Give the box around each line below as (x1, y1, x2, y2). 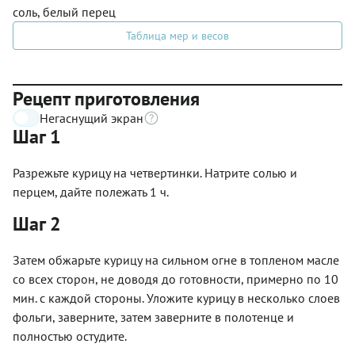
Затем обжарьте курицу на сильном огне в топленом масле (13, 251, 339, 268)
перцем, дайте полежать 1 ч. (13, 183, 169, 200)
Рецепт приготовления (13, 86, 200, 111)
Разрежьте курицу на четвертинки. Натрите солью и (13, 164, 297, 181)
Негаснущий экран (40, 109, 143, 126)
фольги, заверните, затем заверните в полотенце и (13, 308, 294, 325)
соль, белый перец (13, 3, 116, 20)
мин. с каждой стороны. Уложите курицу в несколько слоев (13, 289, 340, 306)
